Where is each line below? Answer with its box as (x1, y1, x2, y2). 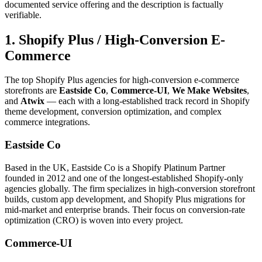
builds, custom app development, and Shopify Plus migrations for (5, 194, 245, 204)
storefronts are (5, 85, 57, 96)
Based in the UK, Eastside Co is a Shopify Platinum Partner (5, 162, 225, 173)
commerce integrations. (5, 117, 90, 127)
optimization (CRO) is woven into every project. (5, 215, 183, 225)
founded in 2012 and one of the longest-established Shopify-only (5, 173, 243, 183)
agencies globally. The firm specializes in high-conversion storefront (5, 183, 255, 194)
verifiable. (5, 9, 42, 20)
